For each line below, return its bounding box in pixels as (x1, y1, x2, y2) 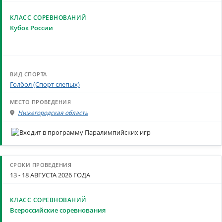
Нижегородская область (18, 108, 88, 117)
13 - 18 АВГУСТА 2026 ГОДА (10, 170, 90, 179)
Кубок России (10, 23, 53, 33)
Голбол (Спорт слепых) (10, 80, 80, 89)
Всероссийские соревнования (10, 205, 106, 215)
